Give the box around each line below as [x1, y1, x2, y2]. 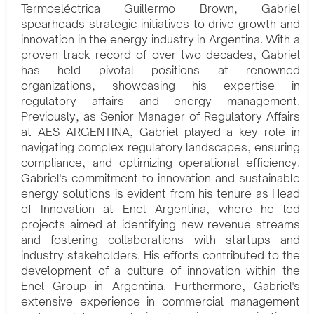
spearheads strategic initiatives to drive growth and [21, 17, 300, 32]
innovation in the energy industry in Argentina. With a [21, 32, 300, 47]
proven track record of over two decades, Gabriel [21, 48, 300, 62]
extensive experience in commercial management [21, 294, 300, 309]
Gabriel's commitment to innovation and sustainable [21, 171, 300, 186]
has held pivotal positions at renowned [21, 63, 300, 78]
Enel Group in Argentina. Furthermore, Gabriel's [21, 279, 300, 294]
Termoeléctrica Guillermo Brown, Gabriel [21, 1, 300, 16]
